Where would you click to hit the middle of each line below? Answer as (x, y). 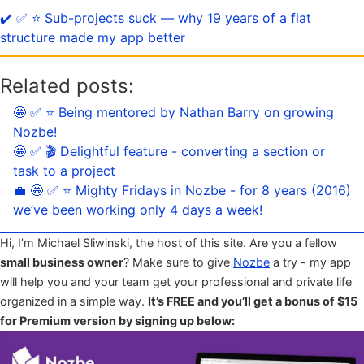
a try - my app (310, 262)
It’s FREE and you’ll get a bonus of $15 (253, 301)
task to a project (64, 170)
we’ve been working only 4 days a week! (138, 209)
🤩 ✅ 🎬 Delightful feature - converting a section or (169, 151)
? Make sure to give (178, 262)
